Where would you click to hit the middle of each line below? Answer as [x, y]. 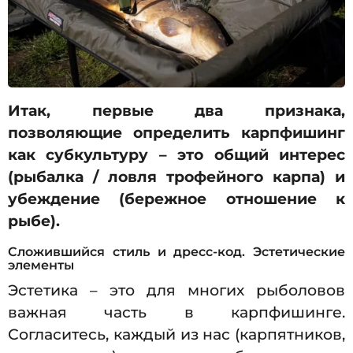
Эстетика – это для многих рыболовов [176, 291]
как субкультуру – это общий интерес [176, 155]
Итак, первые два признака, [176, 111]
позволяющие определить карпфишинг [176, 133]
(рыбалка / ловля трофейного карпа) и [176, 177]
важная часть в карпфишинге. [176, 313]
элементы [41, 265]
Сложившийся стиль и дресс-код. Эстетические [176, 252]
